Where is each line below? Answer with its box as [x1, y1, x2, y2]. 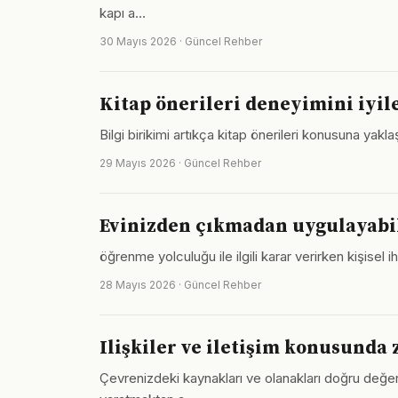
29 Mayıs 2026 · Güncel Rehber [99, 156, 261, 170]
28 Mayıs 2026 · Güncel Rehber [99, 278, 261, 291]
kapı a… [99, 4, 146, 21]
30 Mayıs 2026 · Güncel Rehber [99, 35, 262, 48]
